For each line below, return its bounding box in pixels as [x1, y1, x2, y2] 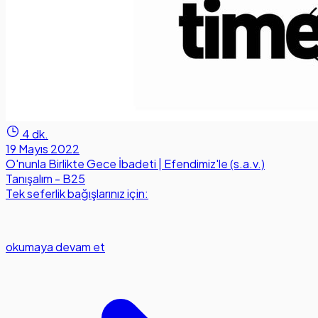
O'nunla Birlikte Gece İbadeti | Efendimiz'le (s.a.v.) [6, 156, 265, 172]
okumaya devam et [6, 239, 105, 255]
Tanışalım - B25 [6, 171, 85, 187]
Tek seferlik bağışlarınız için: [6, 186, 148, 202]
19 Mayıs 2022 [6, 141, 79, 157]
